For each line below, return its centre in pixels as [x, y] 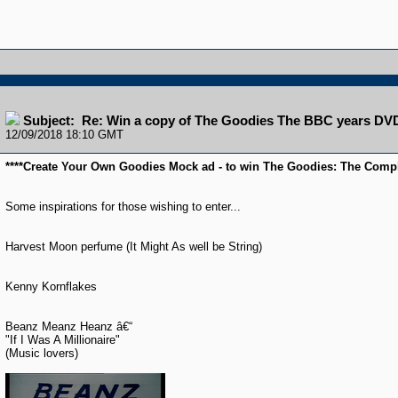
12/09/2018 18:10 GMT [64, 135]
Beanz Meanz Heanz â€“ [68, 326]
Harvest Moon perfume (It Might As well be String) [133, 247]
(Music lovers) [41, 353]
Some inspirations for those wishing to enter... [123, 207]
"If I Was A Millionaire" [62, 340]
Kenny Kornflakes [51, 287]
